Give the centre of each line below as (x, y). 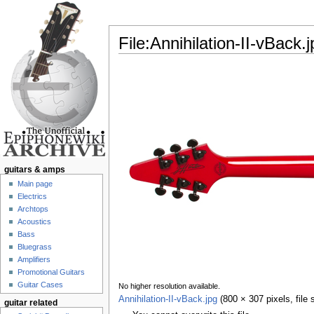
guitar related (30, 302)
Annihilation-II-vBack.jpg (168, 300)
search (217, 59)
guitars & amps (34, 170)
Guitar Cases (41, 284)
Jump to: (137, 59)
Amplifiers (34, 259)
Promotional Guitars (52, 272)
